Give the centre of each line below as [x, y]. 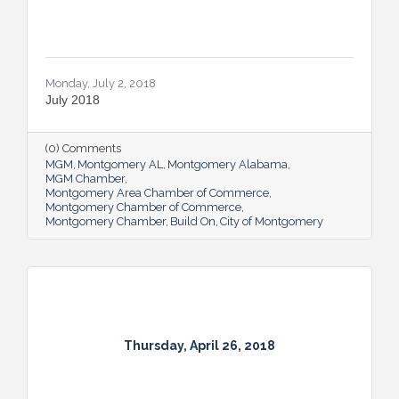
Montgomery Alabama [228, 165]
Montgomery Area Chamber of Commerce [157, 193]
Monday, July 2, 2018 [101, 84]
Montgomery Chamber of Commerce [143, 208]
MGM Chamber [85, 179]
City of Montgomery [272, 222]
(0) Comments [83, 149]
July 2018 [73, 100]
